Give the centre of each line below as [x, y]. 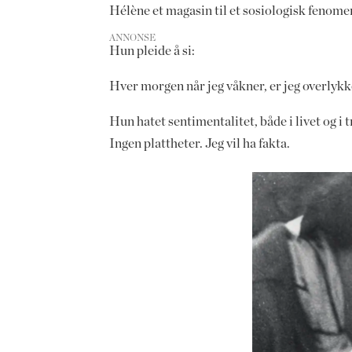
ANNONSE [133, 38]
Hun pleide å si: [152, 51]
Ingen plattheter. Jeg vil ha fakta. [201, 144]
